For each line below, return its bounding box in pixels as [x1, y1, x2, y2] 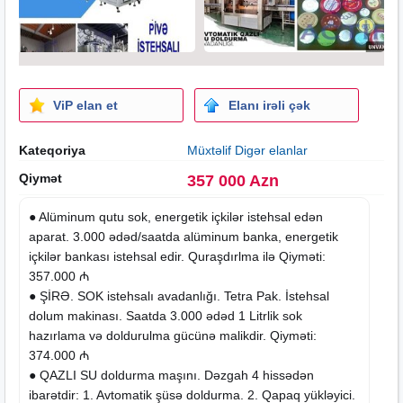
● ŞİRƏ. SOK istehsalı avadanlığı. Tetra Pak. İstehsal [29, 288, 329, 303]
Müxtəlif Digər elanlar [186, 142, 308, 157]
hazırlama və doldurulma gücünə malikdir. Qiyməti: [29, 327, 317, 343]
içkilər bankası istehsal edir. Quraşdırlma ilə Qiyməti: [29, 248, 326, 264]
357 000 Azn [186, 171, 279, 190]
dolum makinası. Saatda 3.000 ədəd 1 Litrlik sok [29, 308, 302, 323]
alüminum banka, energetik [180, 228, 338, 244]
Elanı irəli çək [228, 97, 310, 112]
